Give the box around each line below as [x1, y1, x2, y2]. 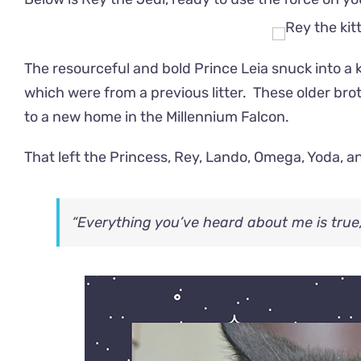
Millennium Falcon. [166, 108, 289, 127]
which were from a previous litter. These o [24, 84, 305, 102]
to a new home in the [24, 108, 166, 127]
